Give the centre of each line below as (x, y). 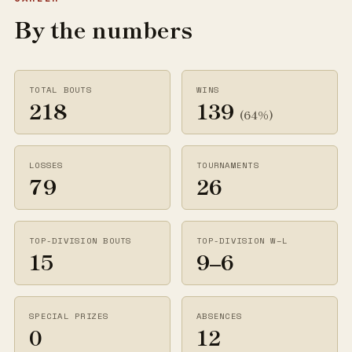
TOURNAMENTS (228, 165)
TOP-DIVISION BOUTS (81, 240)
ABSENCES (220, 316)
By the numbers (103, 29)
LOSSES (46, 165)
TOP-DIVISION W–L (242, 240)
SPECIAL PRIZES (69, 316)
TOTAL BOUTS (60, 90)
